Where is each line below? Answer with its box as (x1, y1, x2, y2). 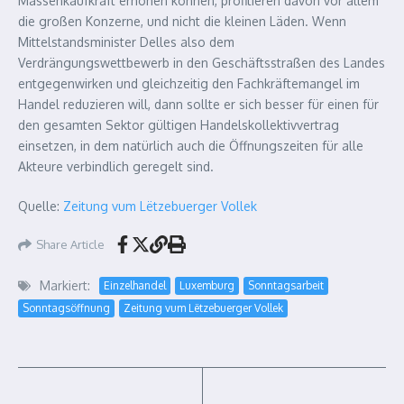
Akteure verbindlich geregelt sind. (18, 159, 214, 174)
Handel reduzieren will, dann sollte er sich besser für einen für (18, 96, 379, 112)
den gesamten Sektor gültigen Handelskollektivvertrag (18, 117, 339, 133)
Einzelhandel (104, 278, 166, 292)
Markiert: (40, 278, 90, 293)
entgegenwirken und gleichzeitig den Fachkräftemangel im (18, 76, 360, 91)
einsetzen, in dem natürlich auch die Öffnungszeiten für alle (18, 138, 363, 153)
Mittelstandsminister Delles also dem (18, 34, 234, 50)
